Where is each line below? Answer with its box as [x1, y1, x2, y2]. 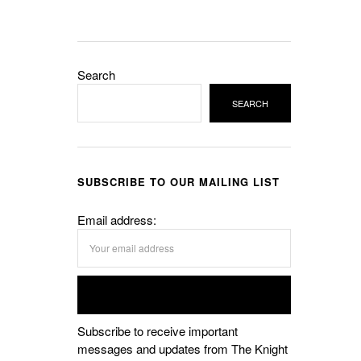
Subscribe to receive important [77, 322, 238, 340]
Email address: [77, 211, 156, 229]
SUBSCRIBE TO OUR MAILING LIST [77, 174, 280, 190]
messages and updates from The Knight [77, 340, 288, 358]
